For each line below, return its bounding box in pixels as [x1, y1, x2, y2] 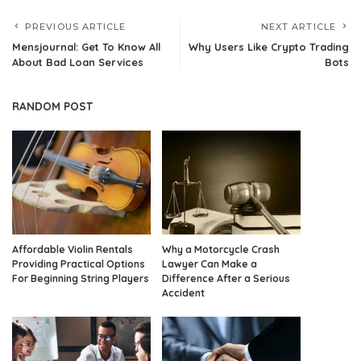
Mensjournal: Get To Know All [12, 39, 160, 53]
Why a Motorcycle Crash [162, 243, 280, 255]
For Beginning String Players [12, 272, 149, 284]
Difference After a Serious [162, 272, 290, 284]
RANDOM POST [12, 98, 93, 113]
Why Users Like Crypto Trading [189, 39, 349, 53]
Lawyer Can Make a [162, 257, 257, 270]
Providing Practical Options [12, 257, 145, 270]
